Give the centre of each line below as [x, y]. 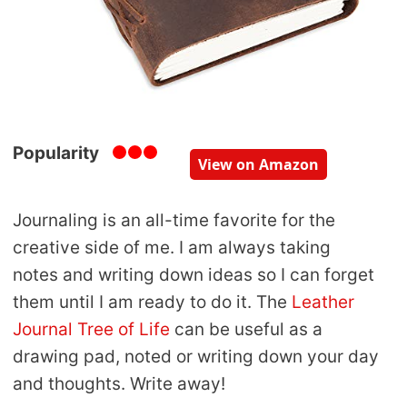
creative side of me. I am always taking [172, 247]
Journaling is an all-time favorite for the [174, 220]
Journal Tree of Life [91, 329]
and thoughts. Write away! [119, 383]
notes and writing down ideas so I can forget [194, 274]
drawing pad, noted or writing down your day [196, 356]
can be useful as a [246, 329]
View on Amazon [258, 164]
